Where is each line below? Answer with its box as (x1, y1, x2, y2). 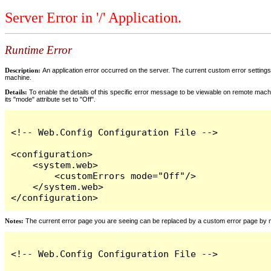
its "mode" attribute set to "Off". (5, 95, 96, 103)
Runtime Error (5, 44, 72, 57)
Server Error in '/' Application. (5, 10, 181, 26)
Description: (5, 66, 42, 74)
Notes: (5, 217, 24, 224)
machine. (5, 73, 31, 81)
